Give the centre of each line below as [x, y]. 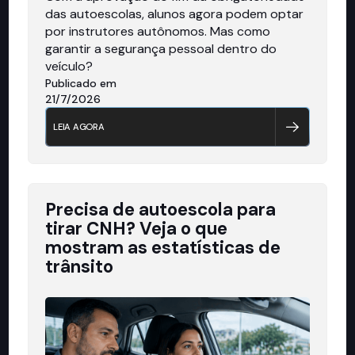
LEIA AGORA [79, 126]
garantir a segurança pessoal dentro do [161, 48]
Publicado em [81, 83]
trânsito [80, 266]
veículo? [69, 66]
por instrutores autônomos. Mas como [158, 31]
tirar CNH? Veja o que [137, 228]
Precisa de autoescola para [161, 209]
